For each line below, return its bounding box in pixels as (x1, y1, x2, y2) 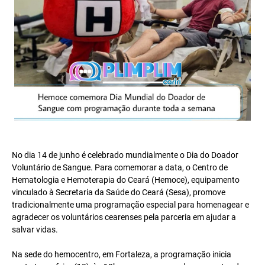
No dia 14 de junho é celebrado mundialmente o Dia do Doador (12, 150, 238, 160)
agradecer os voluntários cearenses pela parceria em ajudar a (12, 212, 236, 222)
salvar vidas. (12, 225, 58, 235)
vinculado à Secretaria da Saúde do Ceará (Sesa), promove (12, 188, 225, 198)
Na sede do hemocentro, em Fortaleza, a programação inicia (12, 250, 231, 260)
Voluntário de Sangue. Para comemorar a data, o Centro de (12, 163, 228, 173)
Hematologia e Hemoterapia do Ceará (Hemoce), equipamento (12, 175, 240, 185)
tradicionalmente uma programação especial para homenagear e (12, 200, 249, 210)
